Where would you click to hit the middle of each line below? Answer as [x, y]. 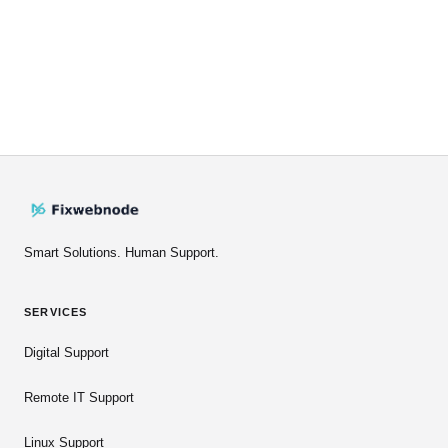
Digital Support [66, 353]
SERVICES [56, 312]
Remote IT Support [79, 398]
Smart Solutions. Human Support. [121, 253]
